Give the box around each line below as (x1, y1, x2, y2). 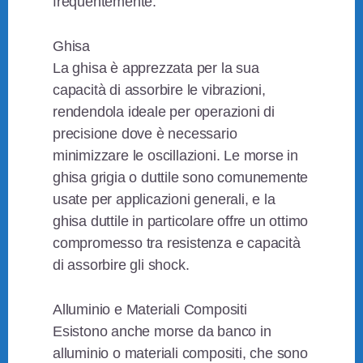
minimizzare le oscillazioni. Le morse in (53, 147, 299, 164)
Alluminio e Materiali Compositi (53, 301, 247, 318)
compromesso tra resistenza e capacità (53, 235, 301, 252)
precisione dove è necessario (53, 126, 237, 143)
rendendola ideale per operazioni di (53, 104, 275, 121)
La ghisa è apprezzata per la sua (53, 60, 259, 77)
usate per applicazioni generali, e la (53, 191, 275, 208)
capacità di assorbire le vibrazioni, (53, 82, 266, 99)
